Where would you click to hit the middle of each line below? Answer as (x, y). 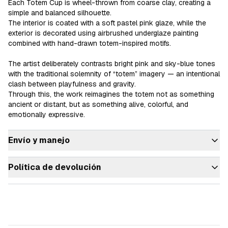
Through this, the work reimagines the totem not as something (111, 94)
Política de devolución (55, 167)
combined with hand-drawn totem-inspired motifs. (90, 43)
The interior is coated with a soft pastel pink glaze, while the (107, 23)
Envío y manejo (39, 140)
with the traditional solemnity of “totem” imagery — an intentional (114, 74)
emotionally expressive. (47, 115)
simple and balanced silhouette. (60, 13)
